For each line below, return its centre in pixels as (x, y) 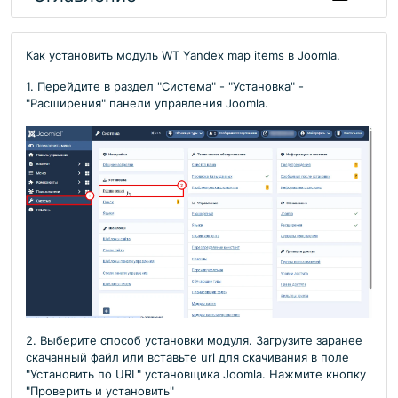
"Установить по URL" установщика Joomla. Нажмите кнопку (196, 375)
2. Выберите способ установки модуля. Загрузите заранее (194, 341)
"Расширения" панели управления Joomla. (147, 103)
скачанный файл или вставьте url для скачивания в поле (187, 358)
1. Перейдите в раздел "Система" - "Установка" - (165, 87)
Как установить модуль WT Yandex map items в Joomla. (183, 56)
